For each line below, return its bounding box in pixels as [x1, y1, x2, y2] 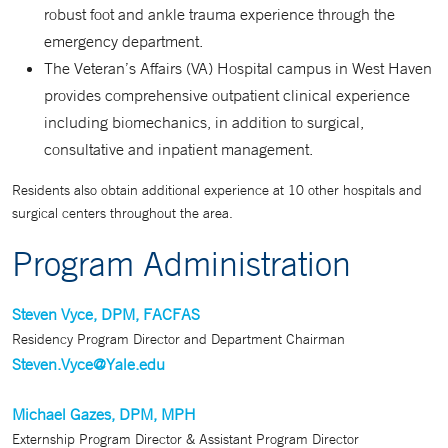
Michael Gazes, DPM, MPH [12, 404, 196, 424]
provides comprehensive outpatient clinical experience [44, 85, 410, 105]
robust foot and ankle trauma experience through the [44, 4, 395, 24]
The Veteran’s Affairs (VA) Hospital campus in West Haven [44, 58, 432, 78]
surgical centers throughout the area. [12, 204, 233, 222]
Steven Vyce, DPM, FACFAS [12, 304, 200, 324]
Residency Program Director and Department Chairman [12, 330, 345, 348]
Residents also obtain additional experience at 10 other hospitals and [12, 181, 422, 199]
